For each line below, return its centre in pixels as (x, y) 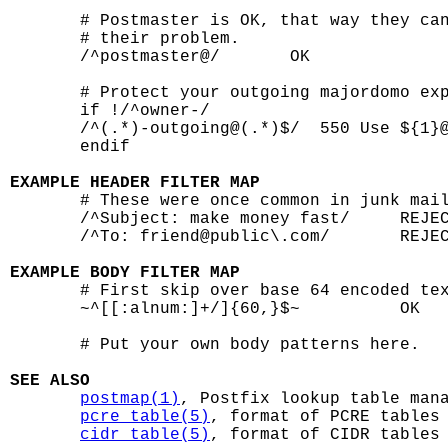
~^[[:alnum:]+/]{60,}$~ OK (215, 309)
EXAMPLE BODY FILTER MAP (125, 273)
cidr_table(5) (145, 435)
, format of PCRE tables (325, 417)
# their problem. (125, 39)
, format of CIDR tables (325, 435)
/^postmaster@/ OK (160, 57)
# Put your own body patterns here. (215, 345)
